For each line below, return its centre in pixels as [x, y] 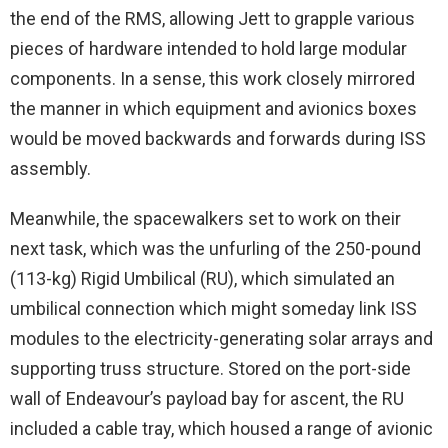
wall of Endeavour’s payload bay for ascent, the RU [207, 398]
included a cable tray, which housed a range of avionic [221, 428]
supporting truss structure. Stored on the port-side [210, 368]
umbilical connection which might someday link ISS [213, 308]
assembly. [50, 168]
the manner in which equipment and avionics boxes [213, 108]
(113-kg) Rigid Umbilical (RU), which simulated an [202, 278]
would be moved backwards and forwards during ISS [218, 138]
